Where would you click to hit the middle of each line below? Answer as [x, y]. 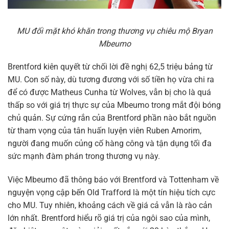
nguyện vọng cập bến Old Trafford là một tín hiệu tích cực [111, 193]
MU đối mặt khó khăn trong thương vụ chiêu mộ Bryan [114, 31]
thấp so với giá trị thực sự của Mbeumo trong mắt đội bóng [114, 105]
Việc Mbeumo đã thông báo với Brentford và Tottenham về [113, 180]
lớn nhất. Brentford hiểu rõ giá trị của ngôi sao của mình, [109, 218]
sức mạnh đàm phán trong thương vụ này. [84, 156]
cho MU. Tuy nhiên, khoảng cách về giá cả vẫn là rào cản [110, 205]
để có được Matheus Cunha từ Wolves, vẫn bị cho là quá [109, 93]
